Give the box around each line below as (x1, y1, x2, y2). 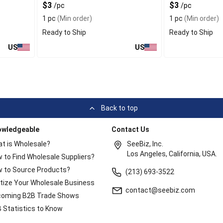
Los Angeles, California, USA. (127, 150, 218, 158)
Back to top (101, 104, 138, 112)
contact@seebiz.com (125, 186, 196, 194)
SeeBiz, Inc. (127, 140, 164, 148)
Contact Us (111, 125, 150, 133)
